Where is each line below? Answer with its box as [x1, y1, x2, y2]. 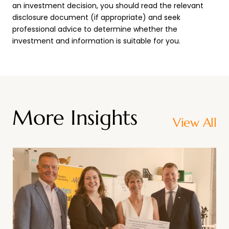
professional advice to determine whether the [12, 24, 177, 34]
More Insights [12, 104, 138, 130]
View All [172, 114, 217, 130]
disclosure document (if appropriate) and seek [12, 12, 180, 22]
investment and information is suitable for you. [12, 35, 180, 46]
